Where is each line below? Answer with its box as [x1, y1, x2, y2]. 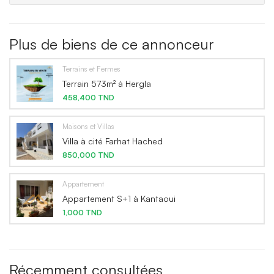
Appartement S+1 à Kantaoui [62, 193, 176, 204]
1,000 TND [62, 208, 102, 218]
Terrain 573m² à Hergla [62, 78, 151, 89]
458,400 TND [62, 93, 114, 103]
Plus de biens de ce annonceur [9, 35, 214, 54]
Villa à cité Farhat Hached [62, 136, 163, 147]
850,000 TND [62, 150, 114, 160]
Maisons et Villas [62, 122, 114, 131]
